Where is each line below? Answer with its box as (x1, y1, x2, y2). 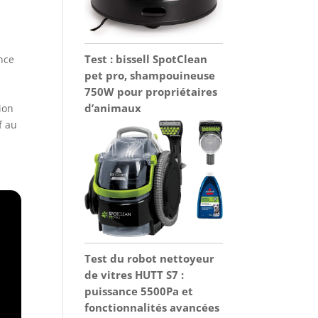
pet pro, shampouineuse (84, 68, 216, 83)
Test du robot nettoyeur (84, 251, 215, 265)
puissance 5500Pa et (84, 283, 194, 298)
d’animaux (84, 101, 142, 116)
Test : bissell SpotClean (84, 52, 208, 67)
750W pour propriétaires (84, 84, 218, 99)
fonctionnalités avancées (84, 300, 220, 314)
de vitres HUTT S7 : (84, 267, 185, 282)
